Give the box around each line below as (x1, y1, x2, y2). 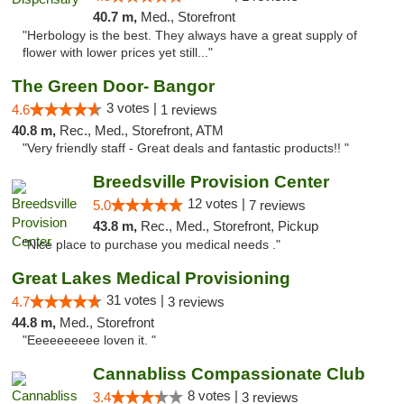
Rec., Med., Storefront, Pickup (140, 218, 318, 234)
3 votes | (106, 100, 161, 115)
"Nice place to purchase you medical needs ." (23, 238, 280, 252)
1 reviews (161, 102, 217, 117)
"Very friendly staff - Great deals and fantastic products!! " (23, 142, 349, 155)
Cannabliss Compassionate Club (92, 364, 365, 383)
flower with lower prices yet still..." (23, 46, 213, 60)
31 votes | (106, 292, 168, 308)
